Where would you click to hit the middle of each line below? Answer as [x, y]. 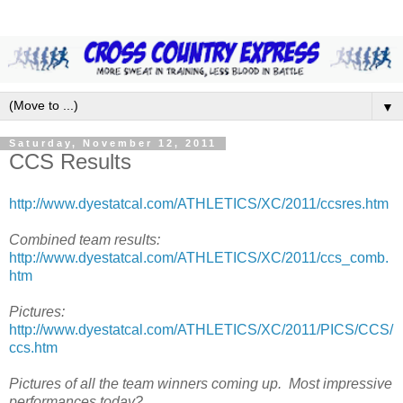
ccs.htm [33, 348]
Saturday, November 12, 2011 [113, 143]
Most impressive [340, 384]
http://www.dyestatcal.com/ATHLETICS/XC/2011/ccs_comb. [199, 258]
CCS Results [70, 161]
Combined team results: [85, 240]
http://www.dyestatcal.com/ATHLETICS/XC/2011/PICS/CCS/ [201, 330]
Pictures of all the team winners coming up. [145, 384]
